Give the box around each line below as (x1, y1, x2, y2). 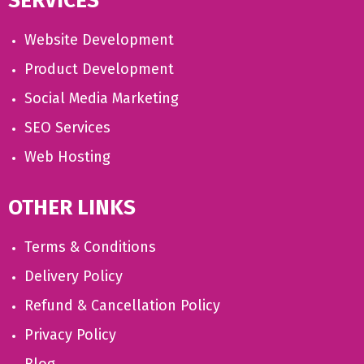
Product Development (24, 60, 174, 78)
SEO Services (24, 119, 110, 136)
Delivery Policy (24, 267, 123, 285)
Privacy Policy (24, 326, 116, 344)
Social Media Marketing (24, 89, 179, 107)
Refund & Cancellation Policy (24, 297, 220, 314)
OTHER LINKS (8, 195, 136, 220)
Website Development (24, 31, 174, 49)
